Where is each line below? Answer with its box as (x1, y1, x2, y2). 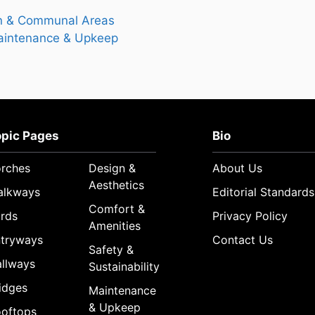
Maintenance (89, 283, 157, 298)
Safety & (89, 243, 134, 257)
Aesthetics (89, 178, 145, 193)
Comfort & (89, 202, 146, 217)
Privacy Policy (212, 209, 288, 224)
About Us (212, 161, 263, 176)
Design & (89, 161, 136, 176)
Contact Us (212, 233, 274, 247)
